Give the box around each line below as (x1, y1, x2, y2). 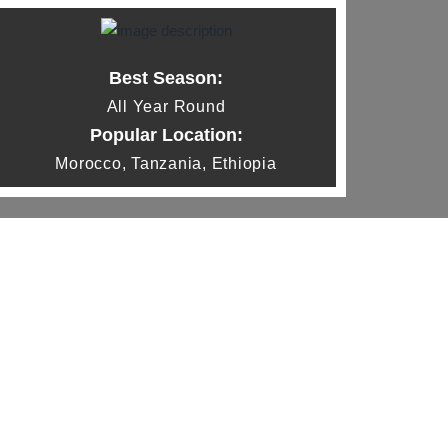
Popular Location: (89, 125, 243, 145)
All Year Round (106, 98, 226, 115)
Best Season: (109, 68, 223, 88)
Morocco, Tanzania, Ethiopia (55, 155, 277, 172)
